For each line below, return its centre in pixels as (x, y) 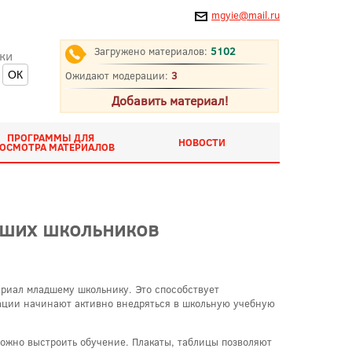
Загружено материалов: (152, 51)
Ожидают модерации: (118, 75)
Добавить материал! (169, 100)
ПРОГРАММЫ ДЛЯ (50, 137)
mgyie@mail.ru (246, 15)
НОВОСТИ (202, 142)
